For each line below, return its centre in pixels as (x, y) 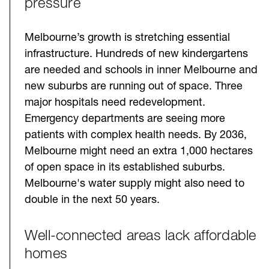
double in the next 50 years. (92, 200)
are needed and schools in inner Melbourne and (141, 70)
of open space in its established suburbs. (125, 168)
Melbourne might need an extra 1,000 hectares (139, 151)
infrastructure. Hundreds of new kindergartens (136, 54)
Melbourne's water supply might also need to (134, 184)
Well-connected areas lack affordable (141, 236)
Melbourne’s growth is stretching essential (127, 38)
